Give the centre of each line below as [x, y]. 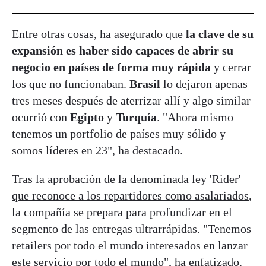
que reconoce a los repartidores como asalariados [130, 195]
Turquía [136, 117]
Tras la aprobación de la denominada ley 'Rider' [126, 178]
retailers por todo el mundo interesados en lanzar [130, 245]
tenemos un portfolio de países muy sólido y [119, 133]
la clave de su [218, 34]
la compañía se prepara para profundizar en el [122, 212]
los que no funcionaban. [71, 83]
